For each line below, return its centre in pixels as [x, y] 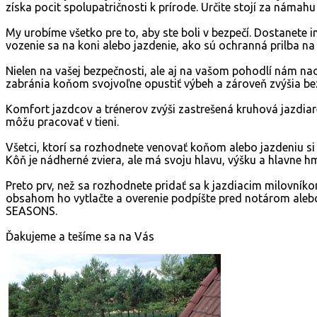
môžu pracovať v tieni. [62, 122]
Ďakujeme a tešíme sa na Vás [80, 236]
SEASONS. [31, 211]
